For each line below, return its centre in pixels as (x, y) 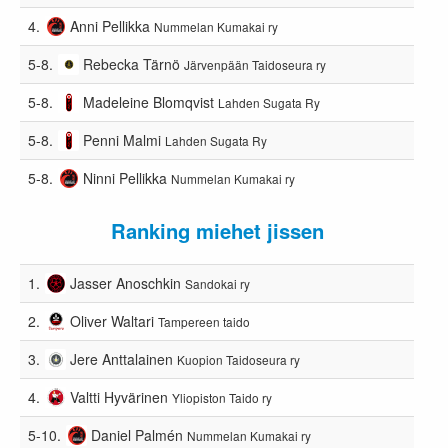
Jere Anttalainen (122, 358)
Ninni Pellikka (125, 177)
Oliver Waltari (112, 320)
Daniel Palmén (137, 434)
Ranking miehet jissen (217, 230)
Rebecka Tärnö (132, 63)
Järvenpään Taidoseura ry (255, 64)
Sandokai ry (218, 283)
